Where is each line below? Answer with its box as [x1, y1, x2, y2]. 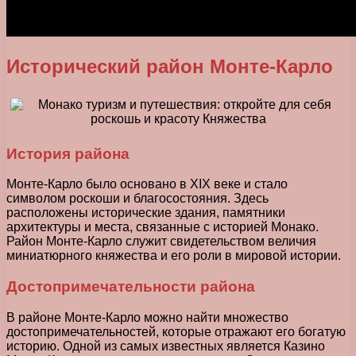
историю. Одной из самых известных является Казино [6, 339, 325, 353]
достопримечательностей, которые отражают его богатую [6, 324, 346, 339]
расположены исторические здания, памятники [6, 206, 285, 220]
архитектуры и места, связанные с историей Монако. [6, 220, 319, 234]
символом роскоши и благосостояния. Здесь [6, 192, 269, 206]
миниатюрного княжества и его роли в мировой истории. [6, 249, 341, 263]
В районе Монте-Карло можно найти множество [6, 310, 288, 324]
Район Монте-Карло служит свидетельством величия [6, 234, 316, 249]
